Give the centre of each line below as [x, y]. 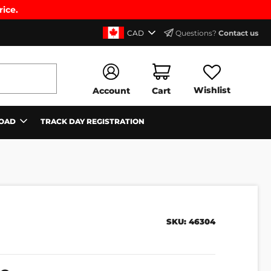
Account [111, 91]
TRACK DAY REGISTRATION [92, 121]
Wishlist [212, 90]
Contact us [239, 33]
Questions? [196, 33]
